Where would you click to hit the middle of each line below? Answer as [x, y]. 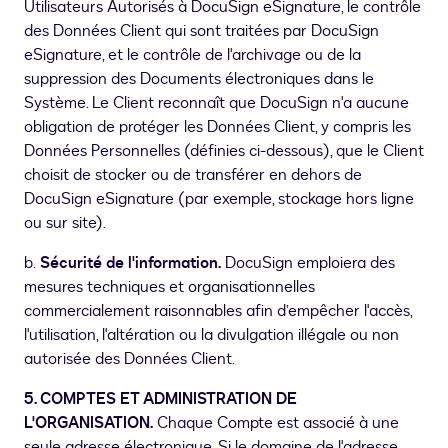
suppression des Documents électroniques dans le [199, 79]
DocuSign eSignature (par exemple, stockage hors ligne [219, 199]
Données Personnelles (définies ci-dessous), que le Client [224, 151]
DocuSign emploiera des [308, 263]
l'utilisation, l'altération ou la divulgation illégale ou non [211, 335]
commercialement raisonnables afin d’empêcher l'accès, [218, 311]
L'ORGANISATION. [88, 423]
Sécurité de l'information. [128, 263]
